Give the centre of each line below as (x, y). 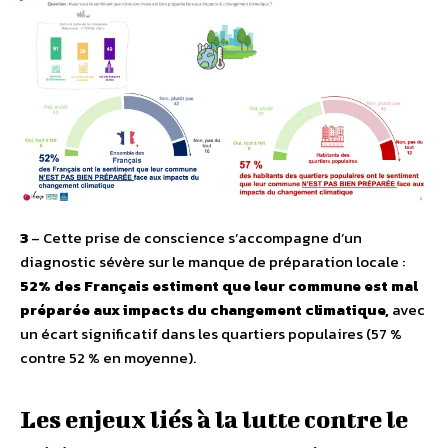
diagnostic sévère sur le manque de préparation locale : (212, 261)
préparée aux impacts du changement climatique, (206, 309)
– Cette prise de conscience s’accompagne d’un (196, 237)
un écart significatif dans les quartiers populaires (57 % (211, 333)
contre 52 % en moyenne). (108, 357)
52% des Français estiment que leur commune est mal (219, 285)
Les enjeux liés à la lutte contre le (214, 418)
